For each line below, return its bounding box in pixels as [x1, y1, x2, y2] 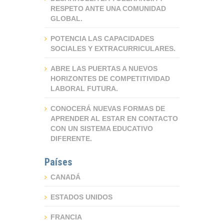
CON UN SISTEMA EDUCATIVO [50, 124, 153, 132]
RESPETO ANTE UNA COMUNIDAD [50, 4, 166, 12]
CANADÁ [50, 173, 80, 181]
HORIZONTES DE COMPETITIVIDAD [50, 74, 170, 82]
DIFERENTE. [50, 134, 92, 142]
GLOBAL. [50, 14, 82, 22]
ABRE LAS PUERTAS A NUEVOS [50, 64, 157, 72]
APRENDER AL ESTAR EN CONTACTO [50, 114, 178, 122]
